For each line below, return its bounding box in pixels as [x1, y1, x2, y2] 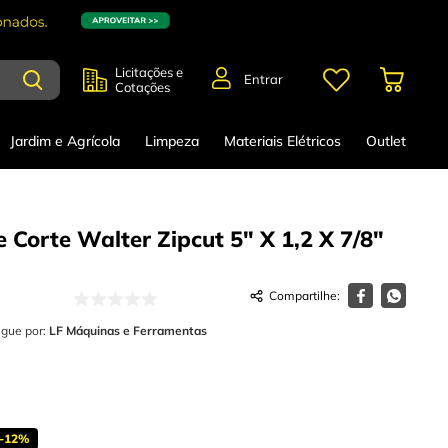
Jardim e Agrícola [10, 132, 121, 151]
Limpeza [145, 132, 200, 151]
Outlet [365, 132, 406, 151]
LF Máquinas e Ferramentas [49, 323, 207, 339]
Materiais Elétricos [224, 132, 341, 151]
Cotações [115, 78, 170, 95]
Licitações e [115, 63, 183, 80]
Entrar [244, 71, 283, 88]
